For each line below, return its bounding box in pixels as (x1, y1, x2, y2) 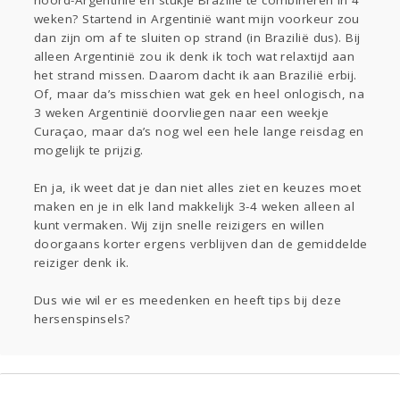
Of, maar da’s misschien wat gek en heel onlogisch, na (34, 86, 365, 103)
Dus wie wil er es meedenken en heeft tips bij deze (34, 292, 342, 309)
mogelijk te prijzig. (34, 142, 144, 159)
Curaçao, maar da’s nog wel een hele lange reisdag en (34, 123, 364, 140)
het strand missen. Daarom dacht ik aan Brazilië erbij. (34, 67, 357, 84)
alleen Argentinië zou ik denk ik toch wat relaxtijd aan (34, 48, 355, 65)
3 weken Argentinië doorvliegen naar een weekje (34, 104, 329, 121)
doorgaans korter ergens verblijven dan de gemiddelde (34, 236, 368, 253)
